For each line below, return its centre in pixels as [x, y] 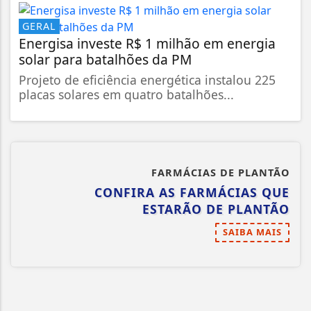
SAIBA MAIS [252, 232]
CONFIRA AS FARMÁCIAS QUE [192, 192]
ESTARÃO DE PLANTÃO [216, 209]
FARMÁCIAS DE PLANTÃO [220, 172]
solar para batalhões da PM [105, 59]
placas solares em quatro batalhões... [126, 94]
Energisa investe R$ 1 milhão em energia [147, 43]
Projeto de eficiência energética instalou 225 [147, 79]
